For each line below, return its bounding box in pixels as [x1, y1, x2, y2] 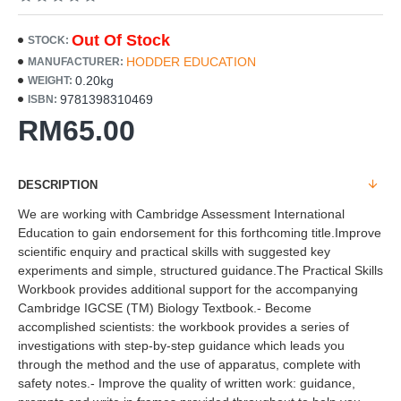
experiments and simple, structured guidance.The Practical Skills [18, 262, 383, 277]
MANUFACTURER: [28, 55, 124, 69]
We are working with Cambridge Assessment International [18, 206, 345, 221]
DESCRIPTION [18, 177, 98, 192]
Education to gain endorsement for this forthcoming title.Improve [18, 225, 381, 240]
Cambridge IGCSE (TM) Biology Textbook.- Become [18, 300, 311, 315]
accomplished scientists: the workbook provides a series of [18, 319, 349, 334]
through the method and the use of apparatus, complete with [18, 356, 361, 371]
